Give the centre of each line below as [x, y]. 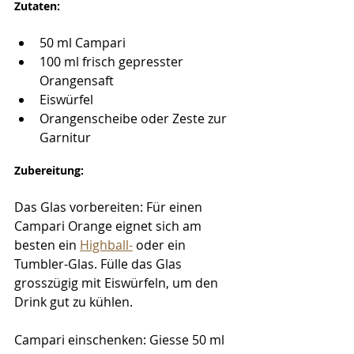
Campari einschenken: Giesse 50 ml [121, 339]
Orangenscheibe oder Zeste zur [135, 118]
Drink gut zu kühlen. [73, 301]
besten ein [47, 245]
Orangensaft [77, 80]
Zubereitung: [49, 170]
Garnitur [65, 137]
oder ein [161, 245]
